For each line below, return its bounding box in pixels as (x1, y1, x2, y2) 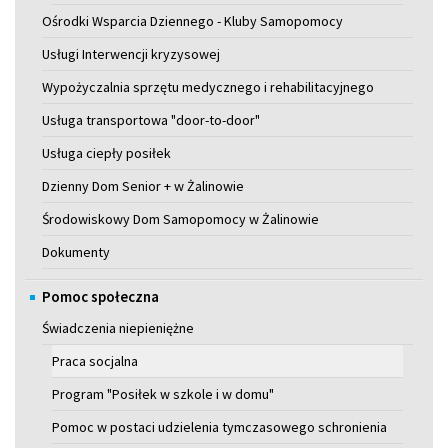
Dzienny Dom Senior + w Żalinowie (42, 176, 244, 195)
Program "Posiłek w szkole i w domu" (52, 384, 274, 403)
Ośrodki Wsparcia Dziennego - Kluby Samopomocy (42, 11, 343, 30)
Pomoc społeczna (42, 286, 159, 306)
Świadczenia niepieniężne (42, 318, 194, 337)
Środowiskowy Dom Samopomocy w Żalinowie (42, 209, 319, 228)
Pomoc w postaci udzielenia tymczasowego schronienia (52, 417, 387, 436)
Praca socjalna (52, 351, 138, 370)
